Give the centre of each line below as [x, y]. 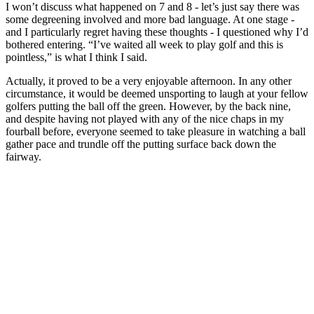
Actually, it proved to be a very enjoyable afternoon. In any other [149, 81]
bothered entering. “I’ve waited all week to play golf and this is [144, 45]
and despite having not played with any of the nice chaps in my [145, 119]
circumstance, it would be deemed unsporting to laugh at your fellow [157, 94]
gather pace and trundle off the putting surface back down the [141, 144]
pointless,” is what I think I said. [76, 57]
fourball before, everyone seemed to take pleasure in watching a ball [156, 132]
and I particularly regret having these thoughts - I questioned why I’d [157, 32]
